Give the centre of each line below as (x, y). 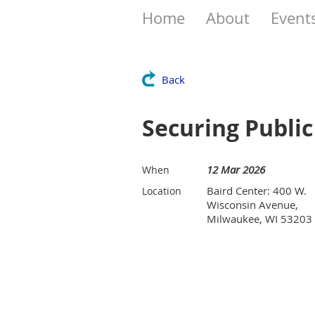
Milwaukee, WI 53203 (259, 219)
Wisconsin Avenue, (252, 205)
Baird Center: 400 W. (257, 191)
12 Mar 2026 (236, 169)
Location (162, 191)
